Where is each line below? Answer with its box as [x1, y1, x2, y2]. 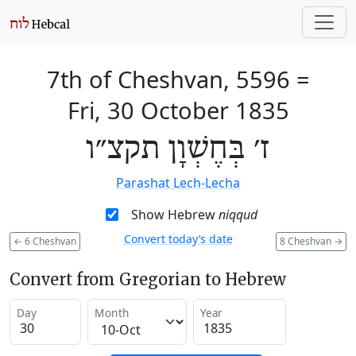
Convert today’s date [123, 231, 233, 246]
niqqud [218, 206, 257, 223]
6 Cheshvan [22, 234, 76, 248]
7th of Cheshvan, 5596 [46, 64, 290, 95]
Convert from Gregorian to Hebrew [10, 269, 286, 289]
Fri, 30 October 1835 [67, 95, 289, 126]
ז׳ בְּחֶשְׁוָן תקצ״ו [86, 130, 270, 168]
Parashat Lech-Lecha [116, 174, 240, 192]
